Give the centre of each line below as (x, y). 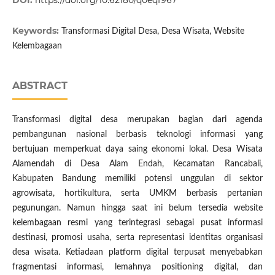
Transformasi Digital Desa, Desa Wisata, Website (153, 32)
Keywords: (37, 31)
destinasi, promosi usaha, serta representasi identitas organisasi (137, 238)
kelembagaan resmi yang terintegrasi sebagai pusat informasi (137, 223)
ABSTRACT (40, 86)
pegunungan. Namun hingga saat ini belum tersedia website (137, 208)
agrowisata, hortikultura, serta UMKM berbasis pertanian (137, 194)
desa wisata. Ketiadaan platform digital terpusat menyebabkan (137, 253)
